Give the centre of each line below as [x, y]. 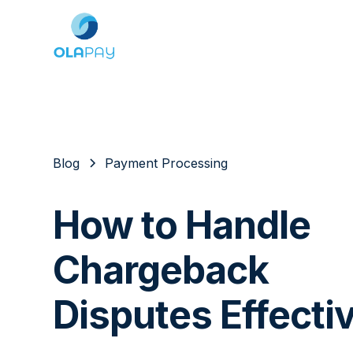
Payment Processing [167, 163]
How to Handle [182, 225]
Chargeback [161, 269]
